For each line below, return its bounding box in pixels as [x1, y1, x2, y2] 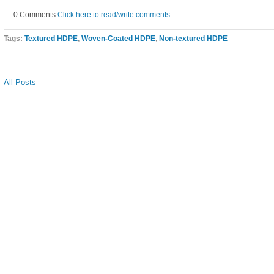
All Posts [3, 78, 36, 87]
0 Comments [13, 10, 57, 19]
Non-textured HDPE [158, 34, 228, 43]
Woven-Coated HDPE [81, 34, 155, 43]
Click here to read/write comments [57, 10, 170, 19]
